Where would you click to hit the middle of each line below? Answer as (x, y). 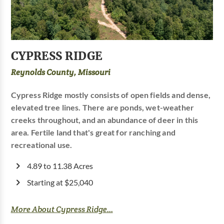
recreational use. (41, 145)
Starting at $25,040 (60, 182)
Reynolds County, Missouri (60, 72)
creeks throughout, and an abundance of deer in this (104, 120)
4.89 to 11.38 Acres (60, 166)
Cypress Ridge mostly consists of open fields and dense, (110, 95)
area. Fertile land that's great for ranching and (93, 132)
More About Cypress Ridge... (62, 209)
